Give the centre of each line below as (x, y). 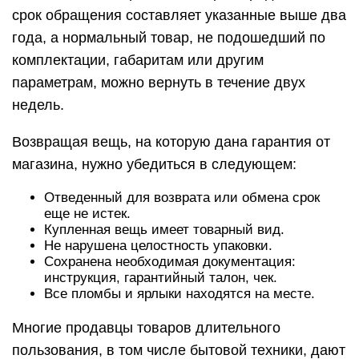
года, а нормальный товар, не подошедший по (169, 38)
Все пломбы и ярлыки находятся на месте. (179, 294)
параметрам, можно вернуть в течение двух (159, 83)
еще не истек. (87, 214)
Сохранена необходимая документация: (170, 262)
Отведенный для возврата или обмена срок (182, 198)
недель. (38, 105)
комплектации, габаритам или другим (138, 60)
